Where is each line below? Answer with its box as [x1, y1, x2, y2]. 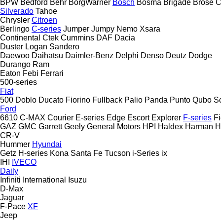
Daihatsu [32, 51, 63, 60]
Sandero [49, 42, 79, 51]
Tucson [105, 148, 130, 157]
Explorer [151, 113, 181, 122]
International [23, 175, 66, 184]
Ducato [38, 95, 64, 104]
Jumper [63, 24, 89, 33]
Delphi [115, 51, 139, 60]
